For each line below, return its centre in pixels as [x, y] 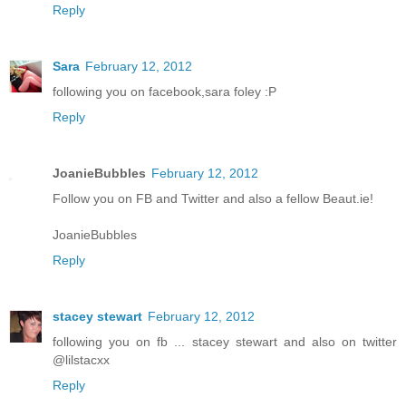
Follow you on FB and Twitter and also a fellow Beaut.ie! [213, 199]
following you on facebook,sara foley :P [164, 92]
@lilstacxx [81, 360]
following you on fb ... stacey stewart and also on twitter [225, 342]
